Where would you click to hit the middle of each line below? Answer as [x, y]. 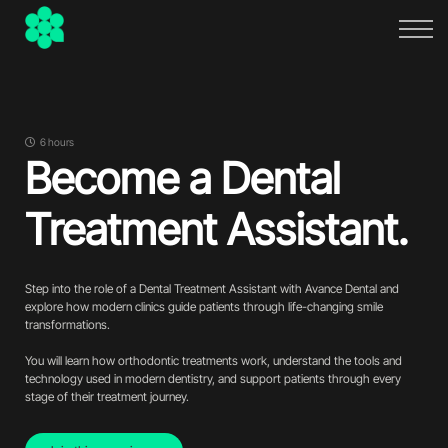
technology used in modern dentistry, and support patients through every [213, 379]
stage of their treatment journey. [107, 397]
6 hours [56, 142]
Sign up [224, 137]
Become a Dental [182, 178]
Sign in [224, 100]
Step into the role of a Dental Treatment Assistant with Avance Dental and [212, 289]
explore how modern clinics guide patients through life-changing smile [204, 307]
